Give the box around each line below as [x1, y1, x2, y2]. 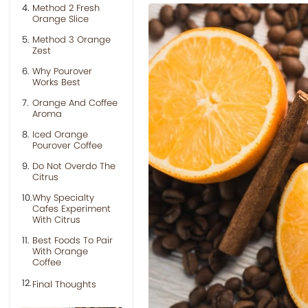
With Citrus [32, 213, 80, 226]
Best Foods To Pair [32, 234, 113, 247]
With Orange [32, 245, 88, 258]
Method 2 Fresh [32, 1, 100, 14]
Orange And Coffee [32, 96, 118, 109]
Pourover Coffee [32, 139, 102, 152]
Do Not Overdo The [32, 159, 115, 173]
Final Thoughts [32, 278, 96, 291]
